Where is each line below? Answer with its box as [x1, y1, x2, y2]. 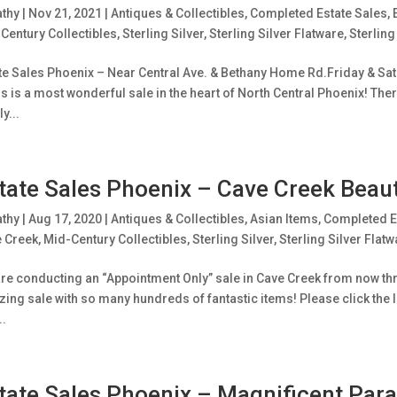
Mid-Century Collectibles [43, 232, 187, 246]
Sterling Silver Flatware [208, 27, 344, 41]
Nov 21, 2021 [27, 6, 102, 20]
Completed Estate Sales [249, 6, 387, 20]
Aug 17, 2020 [27, 212, 102, 226]
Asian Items [249, 212, 318, 226]
